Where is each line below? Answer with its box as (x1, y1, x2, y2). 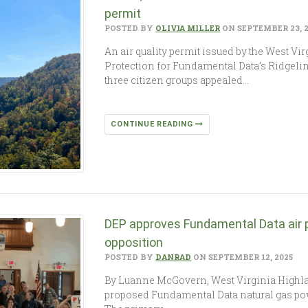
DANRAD (155, 251, 192, 262)
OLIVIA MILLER (155, 22, 221, 33)
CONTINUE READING (111, 119, 196, 129)
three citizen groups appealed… (104, 73, 250, 87)
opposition (104, 234, 166, 250)
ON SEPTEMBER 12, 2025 (191, 251, 294, 262)
